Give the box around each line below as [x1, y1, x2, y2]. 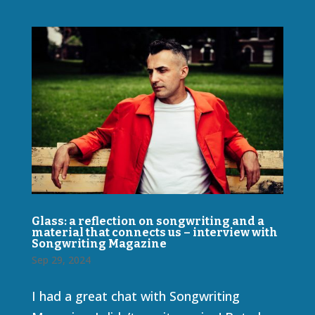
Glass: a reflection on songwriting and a [31, 214, 264, 228]
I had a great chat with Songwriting [31, 287, 240, 304]
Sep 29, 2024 [31, 252, 91, 266]
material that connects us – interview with [31, 225, 278, 239]
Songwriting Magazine [31, 236, 167, 250]
